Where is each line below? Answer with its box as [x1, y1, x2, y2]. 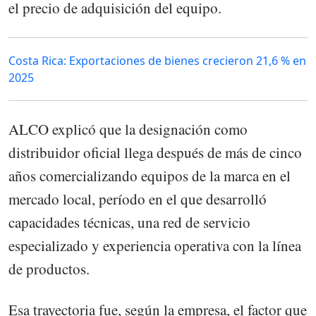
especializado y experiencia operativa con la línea [8, 236, 301, 256]
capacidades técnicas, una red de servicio [8, 212, 250, 233]
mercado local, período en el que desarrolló [8, 189, 267, 209]
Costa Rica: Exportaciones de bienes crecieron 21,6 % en [8, 53, 306, 69]
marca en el [224, 166, 291, 186]
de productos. [8, 259, 90, 279]
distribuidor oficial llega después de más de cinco [8, 142, 302, 163]
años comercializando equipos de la [8, 166, 220, 186]
